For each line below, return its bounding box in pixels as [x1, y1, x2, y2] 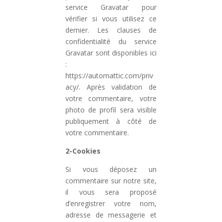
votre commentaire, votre [65, 94, 157, 103]
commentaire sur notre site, [65, 176, 157, 185]
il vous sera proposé [65, 187, 157, 197]
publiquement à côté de [65, 116, 157, 126]
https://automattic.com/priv [65, 71, 154, 80]
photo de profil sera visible [65, 105, 157, 114]
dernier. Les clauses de [65, 25, 157, 35]
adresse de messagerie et [65, 210, 157, 220]
